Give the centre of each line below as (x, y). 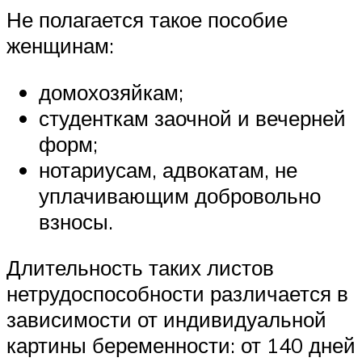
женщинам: (60, 45)
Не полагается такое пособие (147, 19)
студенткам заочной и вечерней (192, 118)
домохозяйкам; (111, 92)
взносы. (76, 221)
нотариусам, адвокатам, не (168, 169)
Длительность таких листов (140, 268)
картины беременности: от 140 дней (181, 345)
